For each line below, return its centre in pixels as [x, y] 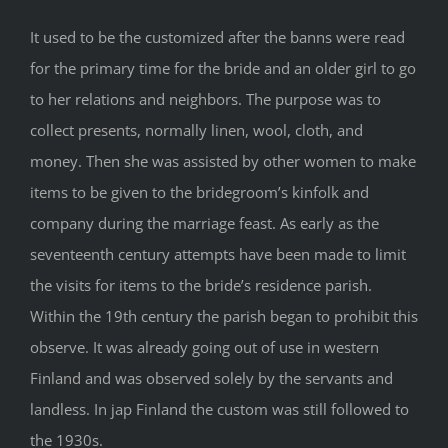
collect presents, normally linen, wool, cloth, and [196, 130]
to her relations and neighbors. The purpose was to [205, 99]
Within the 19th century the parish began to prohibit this [224, 316]
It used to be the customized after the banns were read [217, 37]
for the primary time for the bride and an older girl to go [223, 68]
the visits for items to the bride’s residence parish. [201, 285]
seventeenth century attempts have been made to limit [218, 254]
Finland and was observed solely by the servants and [211, 378]
